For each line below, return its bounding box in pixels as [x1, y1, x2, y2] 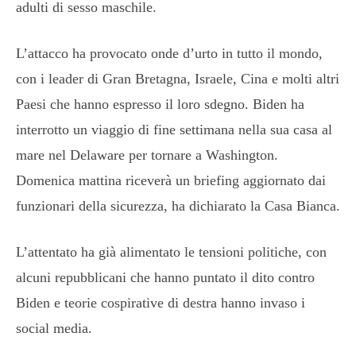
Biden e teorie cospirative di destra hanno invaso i [16, 294, 305, 311]
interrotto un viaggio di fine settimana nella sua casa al [16, 121, 332, 137]
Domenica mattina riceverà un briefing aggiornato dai [16, 172, 326, 188]
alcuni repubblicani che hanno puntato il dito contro [16, 269, 315, 285]
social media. [16, 319, 92, 336]
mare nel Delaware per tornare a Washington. [16, 146, 278, 163]
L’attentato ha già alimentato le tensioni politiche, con [16, 243, 327, 260]
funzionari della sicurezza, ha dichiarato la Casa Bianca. [16, 197, 340, 214]
